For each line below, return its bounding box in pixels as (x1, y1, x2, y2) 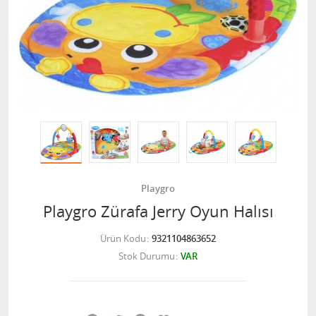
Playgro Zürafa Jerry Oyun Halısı (42, 201, 274, 221)
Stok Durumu (119, 250, 175, 262)
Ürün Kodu (100, 232, 146, 245)
